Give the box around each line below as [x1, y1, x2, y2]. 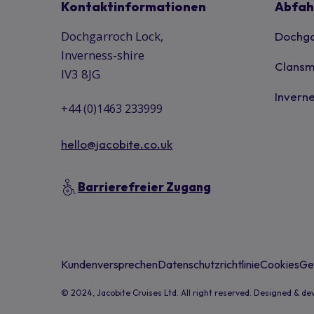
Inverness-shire [61, 47, 144, 63]
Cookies [260, 257, 299, 271]
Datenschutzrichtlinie [158, 257, 260, 271]
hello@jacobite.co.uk [61, 137, 172, 151]
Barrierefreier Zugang [78, 179, 211, 194]
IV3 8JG [61, 66, 100, 82]
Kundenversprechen [61, 257, 158, 271]
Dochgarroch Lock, [61, 28, 163, 44]
